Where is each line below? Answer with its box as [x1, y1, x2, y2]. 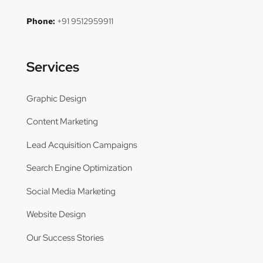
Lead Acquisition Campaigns [26, 139, 137, 151]
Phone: [26, 15, 55, 26]
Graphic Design [26, 92, 86, 104]
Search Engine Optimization [26, 162, 132, 174]
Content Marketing [26, 116, 98, 128]
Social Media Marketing [26, 185, 116, 197]
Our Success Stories [26, 231, 104, 244]
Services [26, 58, 79, 76]
